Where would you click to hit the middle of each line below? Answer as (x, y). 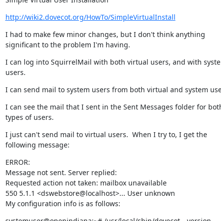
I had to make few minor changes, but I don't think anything (105, 34)
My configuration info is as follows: (63, 203)
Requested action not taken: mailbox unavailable (86, 183)
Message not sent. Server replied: (61, 172)
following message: (37, 145)
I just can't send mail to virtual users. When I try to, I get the (106, 134)
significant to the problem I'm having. (68, 45)
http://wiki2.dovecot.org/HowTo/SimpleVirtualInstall (90, 17)
